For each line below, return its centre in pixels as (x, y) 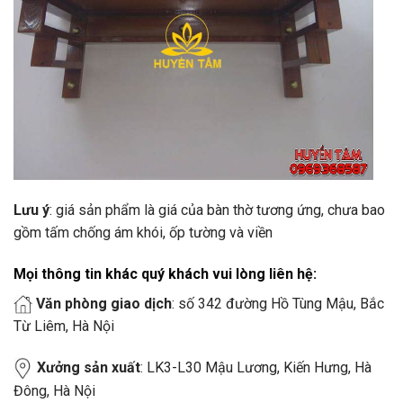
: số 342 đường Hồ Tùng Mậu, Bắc (278, 303)
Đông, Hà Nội (54, 390)
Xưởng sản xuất (89, 367)
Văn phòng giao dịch (104, 303)
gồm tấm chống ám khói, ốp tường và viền (143, 233)
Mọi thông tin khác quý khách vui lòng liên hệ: (165, 273)
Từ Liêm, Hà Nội (64, 326)
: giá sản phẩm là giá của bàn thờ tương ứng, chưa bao (217, 210)
